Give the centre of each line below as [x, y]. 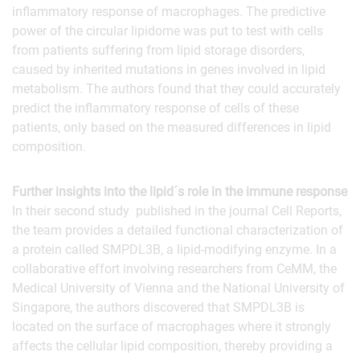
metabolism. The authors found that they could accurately [176, 89]
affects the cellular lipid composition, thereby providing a [172, 346]
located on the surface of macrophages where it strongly [172, 327]
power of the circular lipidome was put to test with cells [168, 31]
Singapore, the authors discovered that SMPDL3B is [158, 307]
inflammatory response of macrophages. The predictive [169, 12]
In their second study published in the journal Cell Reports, [177, 211]
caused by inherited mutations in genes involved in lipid [169, 70]
